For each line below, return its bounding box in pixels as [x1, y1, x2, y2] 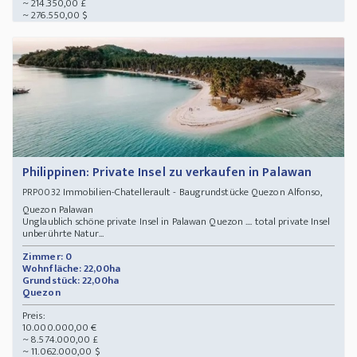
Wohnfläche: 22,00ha [22, 260, 120, 278]
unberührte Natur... [22, 225, 104, 243]
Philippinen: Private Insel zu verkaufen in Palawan [22, 162, 312, 184]
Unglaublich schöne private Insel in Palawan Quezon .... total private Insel [22, 213, 331, 231]
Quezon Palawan [22, 201, 99, 219]
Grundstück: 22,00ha [22, 272, 119, 290]
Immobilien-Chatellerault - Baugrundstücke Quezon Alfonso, [60, 183, 323, 202]
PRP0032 [22, 184, 61, 201]
